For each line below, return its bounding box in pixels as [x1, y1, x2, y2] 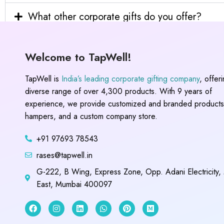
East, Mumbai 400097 [36, 178, 112, 190]
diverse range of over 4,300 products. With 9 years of [25, 85, 212, 97]
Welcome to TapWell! [25, 48, 131, 65]
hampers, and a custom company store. [25, 110, 157, 122]
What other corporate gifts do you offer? [28, 9, 201, 24]
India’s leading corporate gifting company [61, 72, 199, 84]
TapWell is [25, 72, 61, 84]
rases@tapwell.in [36, 149, 92, 161]
